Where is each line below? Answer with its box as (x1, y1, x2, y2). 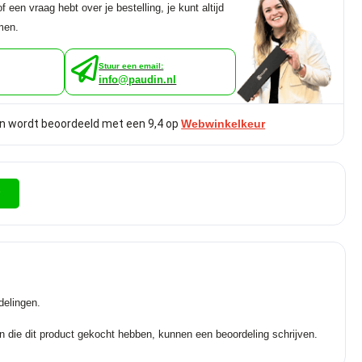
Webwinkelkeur (181, 117, 266, 131)
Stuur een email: (99, 61, 164, 70)
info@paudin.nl (99, 73, 177, 86)
